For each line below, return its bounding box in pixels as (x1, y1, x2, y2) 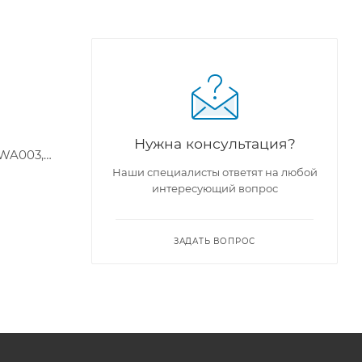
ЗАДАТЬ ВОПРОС (173, 235, 256, 246)
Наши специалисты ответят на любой (112, 165, 318, 179)
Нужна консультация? (133, 134, 296, 152)
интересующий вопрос (151, 181, 278, 195)
